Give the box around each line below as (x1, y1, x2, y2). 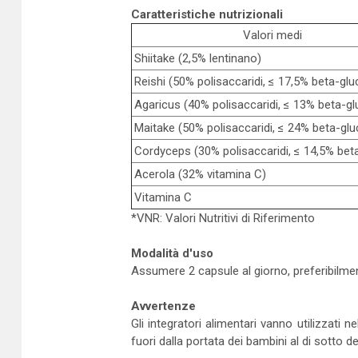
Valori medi (242, 28, 302, 42)
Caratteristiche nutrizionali (130, 7, 283, 22)
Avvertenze (130, 299, 196, 313)
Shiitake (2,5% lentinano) (133, 51, 261, 66)
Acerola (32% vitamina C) (133, 167, 266, 181)
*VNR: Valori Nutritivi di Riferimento (130, 211, 315, 225)
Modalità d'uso (130, 246, 213, 261)
